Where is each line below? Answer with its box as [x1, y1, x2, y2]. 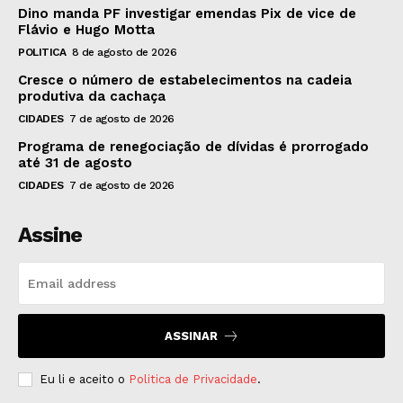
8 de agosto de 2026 [71, 45, 176, 58]
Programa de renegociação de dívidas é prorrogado [18, 138, 369, 155]
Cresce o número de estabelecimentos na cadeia [18, 71, 352, 88]
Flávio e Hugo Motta [18, 21, 155, 38]
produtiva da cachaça [18, 87, 166, 104]
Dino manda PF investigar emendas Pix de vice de [18, 4, 356, 22]
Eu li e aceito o [40, 372, 129, 386]
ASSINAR [164, 328, 218, 343]
